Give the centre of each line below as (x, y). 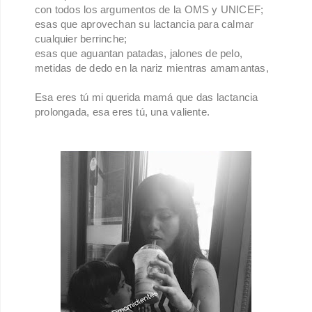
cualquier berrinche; (81, 39)
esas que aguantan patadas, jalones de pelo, (139, 54)
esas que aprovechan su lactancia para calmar (145, 24)
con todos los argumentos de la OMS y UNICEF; (151, 10)
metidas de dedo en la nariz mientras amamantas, (152, 68)
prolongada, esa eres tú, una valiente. (124, 112)
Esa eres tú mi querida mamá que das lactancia (147, 97)
